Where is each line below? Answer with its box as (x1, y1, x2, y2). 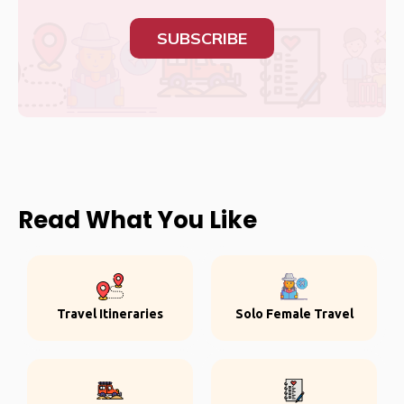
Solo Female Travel (234, 307, 353, 321)
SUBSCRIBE (157, 28, 247, 49)
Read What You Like (18, 204, 257, 236)
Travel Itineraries (57, 307, 163, 321)
